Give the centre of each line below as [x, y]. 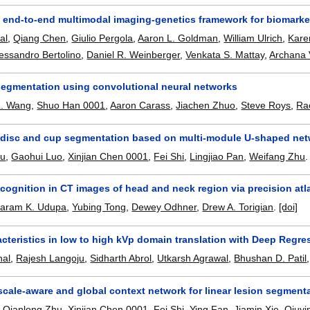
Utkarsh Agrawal [193, 258]
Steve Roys [266, 106]
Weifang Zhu [277, 156]
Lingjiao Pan [217, 156]
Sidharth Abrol [121, 258]
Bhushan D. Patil [271, 258]
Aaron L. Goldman [178, 38]
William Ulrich [253, 38]
